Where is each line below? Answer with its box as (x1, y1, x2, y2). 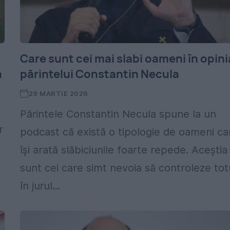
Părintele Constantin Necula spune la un (20, 108, 217, 120)
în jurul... (20, 180, 61, 192)
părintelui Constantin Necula (20, 66, 180, 82)
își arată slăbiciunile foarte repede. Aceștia (20, 144, 228, 156)
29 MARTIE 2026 (28, 89, 88, 98)
